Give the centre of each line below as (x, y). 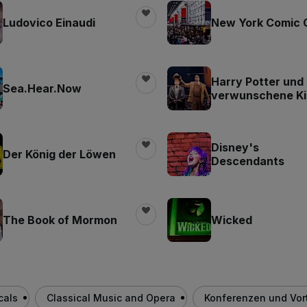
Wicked (232, 220)
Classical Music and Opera (111, 297)
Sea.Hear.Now (42, 88)
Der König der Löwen (59, 154)
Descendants (248, 161)
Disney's (235, 147)
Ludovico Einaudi (49, 22)
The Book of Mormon (60, 220)
